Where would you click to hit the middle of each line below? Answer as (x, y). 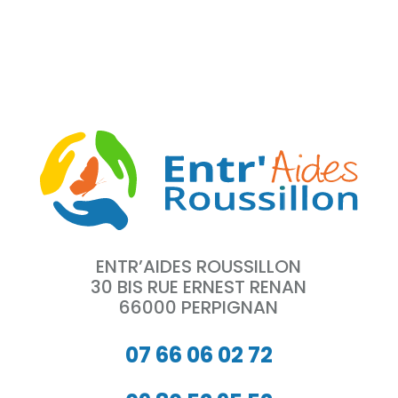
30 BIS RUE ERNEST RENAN (199, 287)
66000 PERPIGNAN (199, 307)
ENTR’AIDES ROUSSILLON (199, 266)
